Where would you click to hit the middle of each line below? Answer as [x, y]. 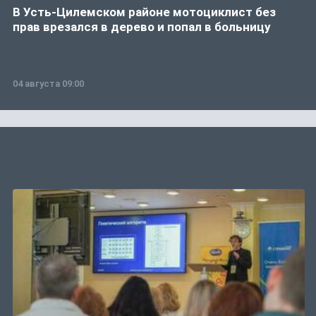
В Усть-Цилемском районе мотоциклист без [144, 12]
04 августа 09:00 [48, 83]
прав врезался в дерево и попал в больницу [142, 26]
